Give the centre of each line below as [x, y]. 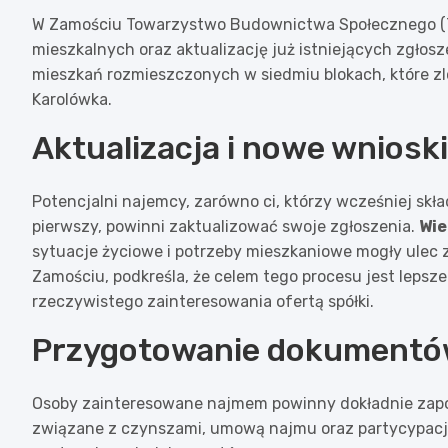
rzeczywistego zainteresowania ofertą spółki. [203, 301]
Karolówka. [72, 99]
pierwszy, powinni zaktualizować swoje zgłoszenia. [225, 226]
